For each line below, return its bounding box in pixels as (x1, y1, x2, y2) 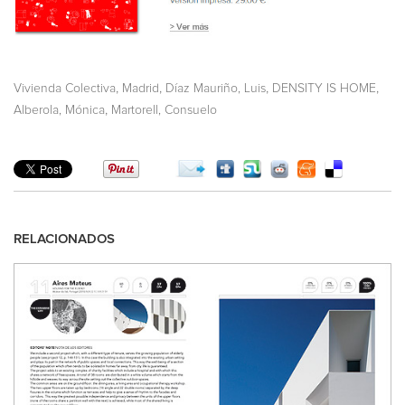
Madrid (122, 81, 159, 95)
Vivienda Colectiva (14, 81, 116, 95)
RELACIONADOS (14, 232, 115, 247)
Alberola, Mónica (14, 103, 105, 117)
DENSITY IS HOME (272, 81, 376, 95)
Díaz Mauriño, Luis (165, 81, 266, 95)
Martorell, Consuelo (111, 103, 217, 117)
